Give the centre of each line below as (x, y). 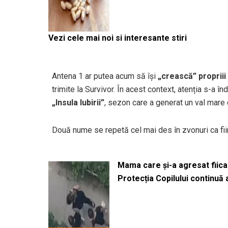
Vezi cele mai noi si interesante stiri (118, 38)
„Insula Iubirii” (78, 102)
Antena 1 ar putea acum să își (105, 76)
